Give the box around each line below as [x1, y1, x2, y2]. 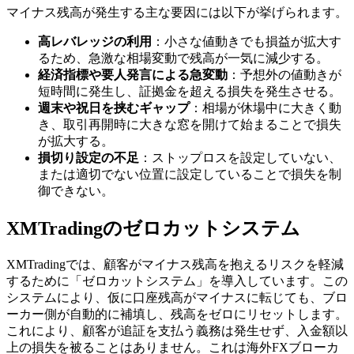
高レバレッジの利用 [38, 35, 152, 49]
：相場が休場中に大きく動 [190, 101, 341, 115]
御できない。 [38, 184, 114, 198]
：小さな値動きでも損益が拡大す [152, 35, 341, 49]
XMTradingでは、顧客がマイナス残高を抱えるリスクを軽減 [6, 258, 344, 272]
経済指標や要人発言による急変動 [38, 68, 228, 82]
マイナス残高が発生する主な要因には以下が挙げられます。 [6, 6, 348, 20]
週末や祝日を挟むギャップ [38, 101, 190, 115]
